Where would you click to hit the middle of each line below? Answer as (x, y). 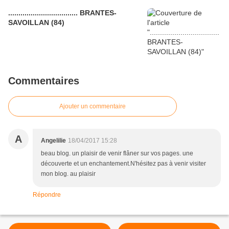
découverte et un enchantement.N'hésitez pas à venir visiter (123, 164)
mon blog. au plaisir (68, 174)
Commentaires (44, 81)
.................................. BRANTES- (62, 13)
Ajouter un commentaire (93, 107)
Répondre (47, 195)
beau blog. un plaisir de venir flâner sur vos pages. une (117, 154)
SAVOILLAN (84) (36, 23)
